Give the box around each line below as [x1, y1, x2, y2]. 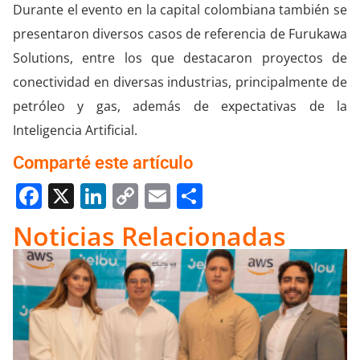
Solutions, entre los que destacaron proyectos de [13, 49, 347, 67]
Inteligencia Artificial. [13, 121, 137, 140]
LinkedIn [106, 178, 210, 214]
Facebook [42, 178, 157, 214]
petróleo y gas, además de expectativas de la [13, 97, 347, 116]
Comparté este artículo [13, 152, 193, 173]
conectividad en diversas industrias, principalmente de [13, 73, 347, 92]
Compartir [202, 178, 325, 214]
